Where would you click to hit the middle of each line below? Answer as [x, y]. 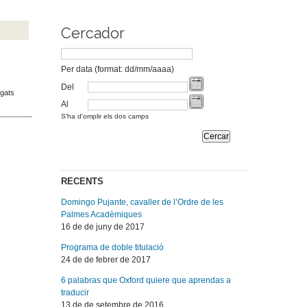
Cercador [93, 34]
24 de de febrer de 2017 [106, 260]
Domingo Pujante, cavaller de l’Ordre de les [143, 202]
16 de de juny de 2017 [103, 227]
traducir [75, 293]
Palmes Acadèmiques [102, 215]
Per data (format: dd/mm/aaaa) [118, 70]
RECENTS [83, 182]
